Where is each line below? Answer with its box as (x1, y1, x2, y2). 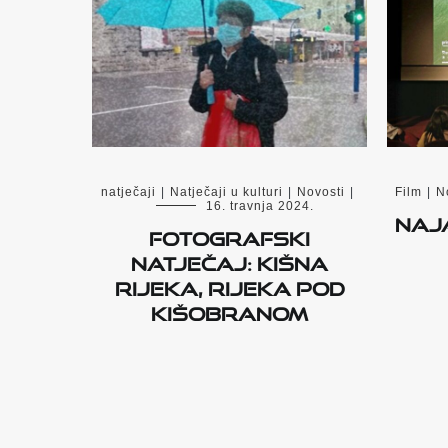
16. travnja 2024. (205, 199, 314, 214)
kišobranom (151, 295, 308, 326)
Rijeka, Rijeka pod (114, 270, 345, 301)
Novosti (296, 185, 345, 200)
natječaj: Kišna (131, 245, 328, 276)
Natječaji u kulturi (169, 185, 283, 200)
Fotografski (149, 220, 310, 251)
